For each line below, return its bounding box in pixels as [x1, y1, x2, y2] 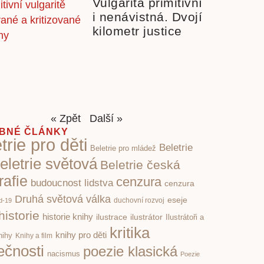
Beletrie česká [100, 158, 180, 172]
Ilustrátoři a [166, 213, 204, 222]
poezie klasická [83, 244, 177, 260]
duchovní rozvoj [114, 197, 164, 204]
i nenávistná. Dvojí [92, 9, 202, 24]
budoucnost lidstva [31, 177, 113, 189]
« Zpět [50, 113, 81, 125]
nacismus [47, 249, 80, 259]
